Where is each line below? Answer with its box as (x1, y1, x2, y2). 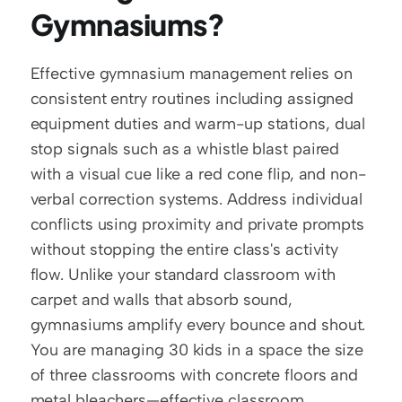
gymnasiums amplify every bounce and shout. (30, 315, 366, 336)
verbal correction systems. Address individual (30, 189, 363, 210)
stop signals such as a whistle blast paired (30, 139, 340, 160)
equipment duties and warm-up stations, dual (30, 114, 366, 135)
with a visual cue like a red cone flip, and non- (30, 164, 366, 185)
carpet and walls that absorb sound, (30, 290, 293, 310)
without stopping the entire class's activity (30, 240, 339, 260)
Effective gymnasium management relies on (30, 64, 353, 84)
